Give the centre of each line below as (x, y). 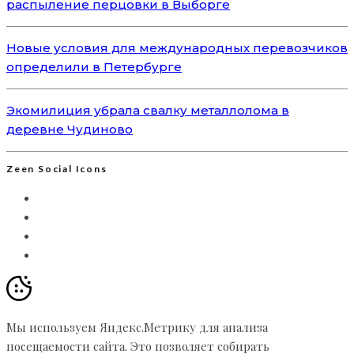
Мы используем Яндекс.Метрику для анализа (137, 328)
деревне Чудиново (70, 130)
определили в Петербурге (94, 67)
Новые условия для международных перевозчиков (177, 48)
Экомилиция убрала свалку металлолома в (148, 111)
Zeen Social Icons (57, 169)
